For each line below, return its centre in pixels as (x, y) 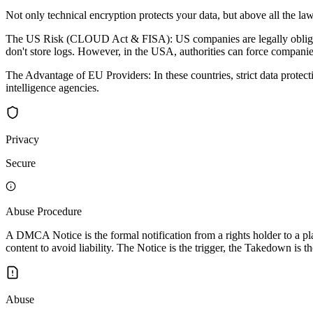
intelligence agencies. (52, 87)
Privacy (22, 139)
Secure (21, 163)
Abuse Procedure (44, 211)
